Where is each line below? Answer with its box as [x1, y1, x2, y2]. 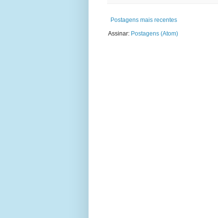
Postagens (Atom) [131, 30, 178, 37]
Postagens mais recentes [110, 17, 177, 24]
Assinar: [108, 30, 131, 37]
